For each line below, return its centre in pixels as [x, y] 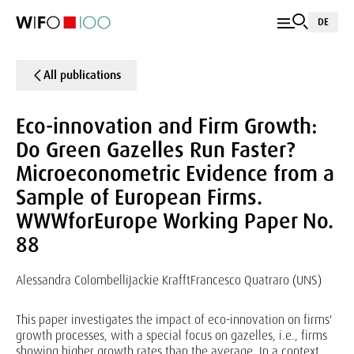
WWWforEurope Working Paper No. [175, 221]
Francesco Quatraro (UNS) [256, 280]
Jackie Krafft [160, 280]
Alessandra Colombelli [72, 280]
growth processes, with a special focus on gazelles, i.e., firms [171, 335]
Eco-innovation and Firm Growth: [166, 126]
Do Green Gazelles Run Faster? [156, 150]
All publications [82, 75]
